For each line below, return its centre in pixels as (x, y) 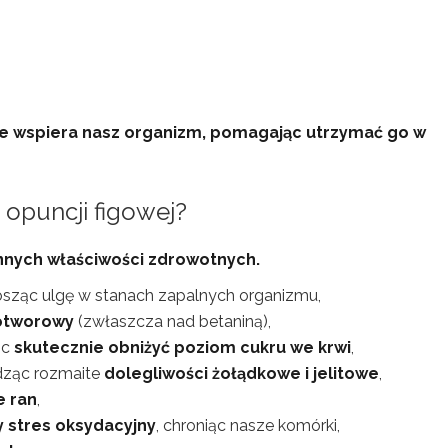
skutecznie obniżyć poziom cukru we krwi (182, 347)
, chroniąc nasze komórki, (248, 425)
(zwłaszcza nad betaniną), (172, 321)
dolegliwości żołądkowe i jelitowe (241, 373)
